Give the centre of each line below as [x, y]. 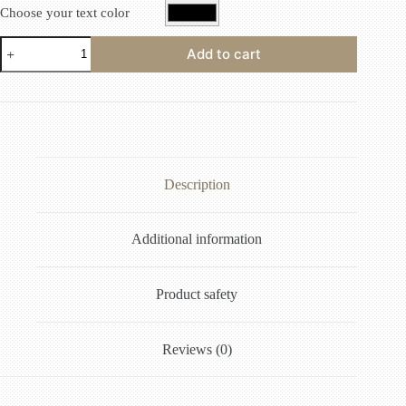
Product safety [197, 294]
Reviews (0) [197, 349]
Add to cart [224, 54]
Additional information [197, 239]
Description [197, 184]
